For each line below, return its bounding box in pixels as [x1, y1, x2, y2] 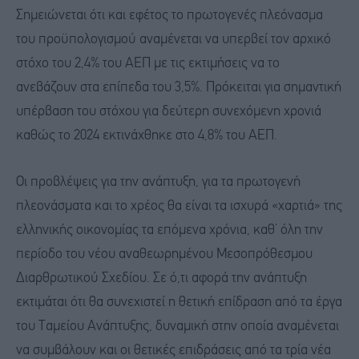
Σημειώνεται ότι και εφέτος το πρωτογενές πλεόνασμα [16, 9, 323, 23]
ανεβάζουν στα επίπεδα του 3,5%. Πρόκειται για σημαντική [16, 81, 341, 95]
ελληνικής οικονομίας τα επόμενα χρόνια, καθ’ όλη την [16, 223, 323, 237]
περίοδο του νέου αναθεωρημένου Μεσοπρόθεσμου [16, 247, 313, 261]
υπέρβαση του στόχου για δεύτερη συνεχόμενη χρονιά [16, 105, 321, 119]
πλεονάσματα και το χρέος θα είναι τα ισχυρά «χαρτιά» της [16, 199, 342, 213]
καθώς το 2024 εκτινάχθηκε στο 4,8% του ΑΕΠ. [16, 129, 277, 143]
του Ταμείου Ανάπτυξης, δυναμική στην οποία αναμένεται [16, 319, 339, 333]
